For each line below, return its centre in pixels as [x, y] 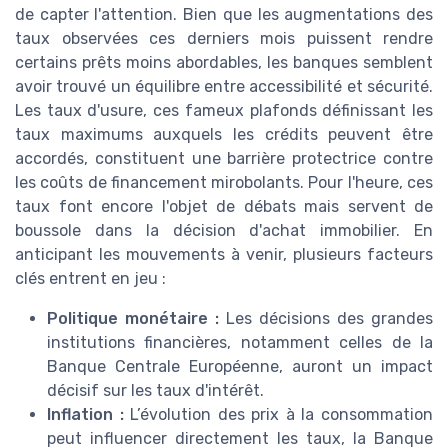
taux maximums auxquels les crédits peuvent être [224, 134]
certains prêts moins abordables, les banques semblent [224, 62]
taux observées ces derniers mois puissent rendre [224, 38]
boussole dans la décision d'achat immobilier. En [224, 230]
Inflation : [85, 414]
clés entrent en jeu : [90, 278]
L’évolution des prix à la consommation [278, 414]
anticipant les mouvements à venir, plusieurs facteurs [224, 254]
